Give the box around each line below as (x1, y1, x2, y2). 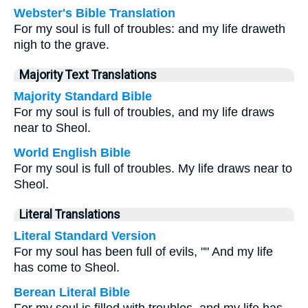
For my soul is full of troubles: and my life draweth (14, 22, 285, 36)
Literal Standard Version (14, 229, 156, 243)
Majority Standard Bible (14, 89, 152, 103)
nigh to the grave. (14, 38, 109, 52)
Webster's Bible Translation (14, 6, 175, 20)
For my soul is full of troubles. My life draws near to (14, 162, 292, 175)
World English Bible (14, 146, 131, 159)
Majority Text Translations (19, 68, 157, 82)
